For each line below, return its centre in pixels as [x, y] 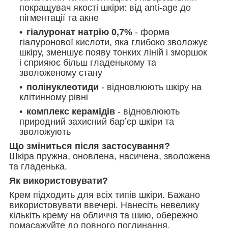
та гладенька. [39, 166]
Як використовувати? [59, 180]
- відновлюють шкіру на [150, 87]
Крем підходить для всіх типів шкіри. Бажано [105, 195]
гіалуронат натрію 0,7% [79, 32]
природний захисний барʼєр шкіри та [97, 121]
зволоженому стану [61, 73]
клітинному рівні [55, 97]
